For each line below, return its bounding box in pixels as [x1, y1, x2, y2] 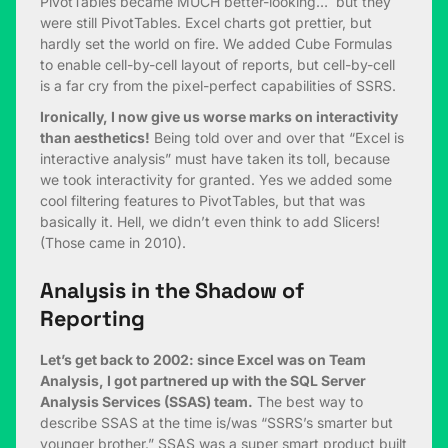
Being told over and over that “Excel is [150, 129, 404, 147]
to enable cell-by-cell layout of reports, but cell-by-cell [40, 56, 395, 74]
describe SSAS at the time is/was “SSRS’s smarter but [40, 414, 393, 432]
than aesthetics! [40, 129, 150, 147]
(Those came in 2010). [40, 234, 186, 252]
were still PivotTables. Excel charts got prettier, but [40, 14, 372, 32]
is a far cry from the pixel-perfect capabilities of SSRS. [40, 77, 396, 95]
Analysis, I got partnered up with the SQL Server [40, 372, 366, 390]
